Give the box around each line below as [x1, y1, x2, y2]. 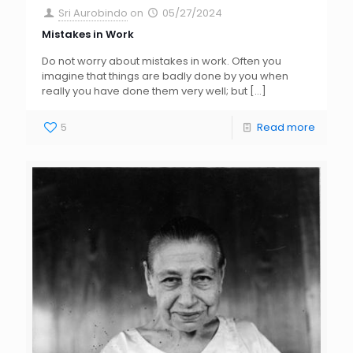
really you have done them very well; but [42, 84, 247, 99]
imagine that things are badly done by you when [42, 69, 288, 84]
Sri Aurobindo [58, 6, 128, 21]
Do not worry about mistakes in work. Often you [42, 54, 281, 69]
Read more [257, 120, 315, 136]
